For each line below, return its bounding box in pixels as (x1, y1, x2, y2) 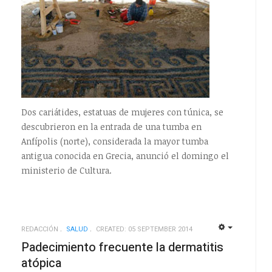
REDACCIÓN (21, 223, 58, 234)
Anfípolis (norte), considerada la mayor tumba (21, 135, 208, 147)
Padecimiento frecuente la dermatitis (21, 238, 223, 256)
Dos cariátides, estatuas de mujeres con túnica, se (21, 106, 223, 118)
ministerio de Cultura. (21, 164, 112, 176)
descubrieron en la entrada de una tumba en (21, 120, 202, 132)
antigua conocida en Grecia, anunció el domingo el (21, 149, 229, 161)
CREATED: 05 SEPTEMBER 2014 (95, 223, 192, 234)
